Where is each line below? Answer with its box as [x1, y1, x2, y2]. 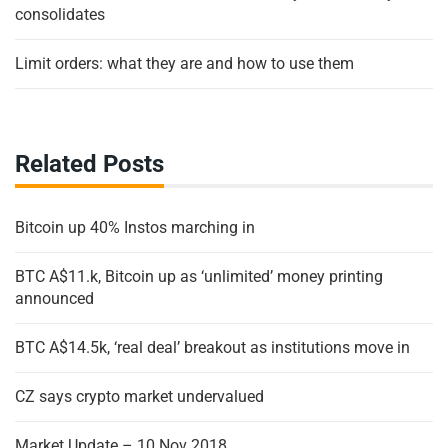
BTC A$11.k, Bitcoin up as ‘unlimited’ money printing [15, 267, 383, 287]
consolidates [15, 5, 105, 25]
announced [15, 289, 94, 309]
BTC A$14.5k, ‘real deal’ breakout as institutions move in [15, 338, 410, 358]
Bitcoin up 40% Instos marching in [15, 218, 255, 238]
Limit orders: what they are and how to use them [15, 54, 354, 74]
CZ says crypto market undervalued [15, 387, 264, 407]
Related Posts [15, 150, 164, 179]
